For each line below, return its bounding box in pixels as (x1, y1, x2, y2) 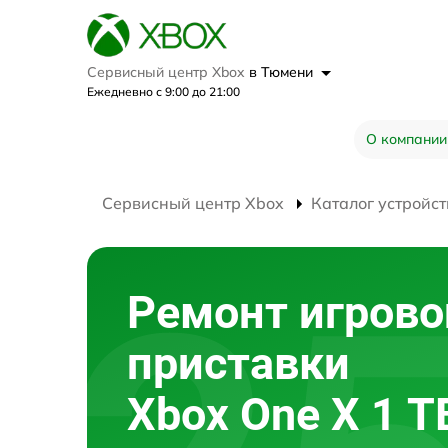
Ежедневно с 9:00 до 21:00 (87, 83, 240, 99)
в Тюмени (249, 62, 317, 81)
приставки (127, 336, 350, 390)
